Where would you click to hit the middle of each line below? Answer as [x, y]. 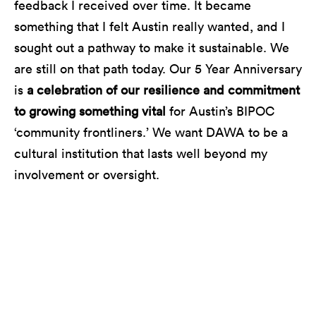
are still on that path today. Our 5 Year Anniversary [158, 68]
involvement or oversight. [87, 174]
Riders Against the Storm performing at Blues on [158, 257]
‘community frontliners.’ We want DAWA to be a [151, 132]
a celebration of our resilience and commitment [163, 90]
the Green [158, 279]
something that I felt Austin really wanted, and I [150, 26]
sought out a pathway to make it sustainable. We [152, 47]
